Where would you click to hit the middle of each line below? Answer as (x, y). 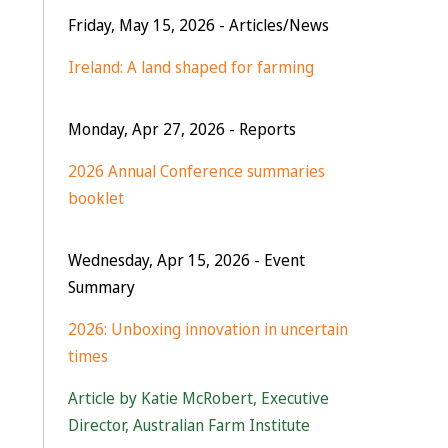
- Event (277, 260)
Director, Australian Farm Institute (188, 425)
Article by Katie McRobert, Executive (198, 398)
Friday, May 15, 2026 (141, 25)
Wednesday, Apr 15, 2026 (158, 260)
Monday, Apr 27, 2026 (146, 129)
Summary (101, 287)
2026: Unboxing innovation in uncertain (207, 329)
